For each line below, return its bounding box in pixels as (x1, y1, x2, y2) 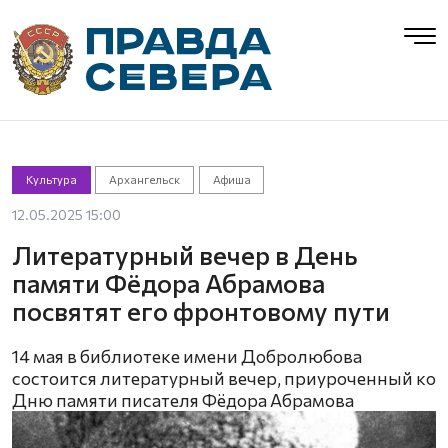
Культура (25, 173, 77, 186)
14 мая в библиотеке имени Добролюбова (12, 345, 362, 367)
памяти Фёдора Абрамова (12, 267, 325, 298)
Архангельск (109, 173, 181, 186)
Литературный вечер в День (12, 239, 358, 270)
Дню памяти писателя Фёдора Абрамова (12, 389, 354, 411)
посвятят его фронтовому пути (12, 295, 390, 326)
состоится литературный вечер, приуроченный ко (12, 367, 436, 389)
